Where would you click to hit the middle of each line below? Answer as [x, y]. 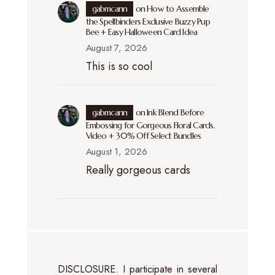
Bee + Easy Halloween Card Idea [141, 32]
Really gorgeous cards [138, 170]
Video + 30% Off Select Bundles [143, 135]
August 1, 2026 [116, 151]
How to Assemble [178, 8]
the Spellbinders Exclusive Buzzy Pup [148, 21]
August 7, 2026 [116, 48]
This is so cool [119, 66]
